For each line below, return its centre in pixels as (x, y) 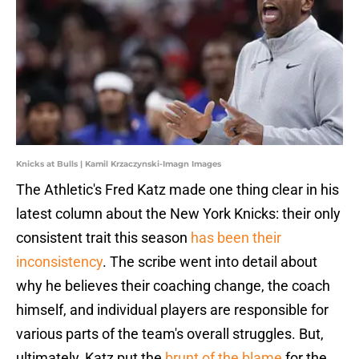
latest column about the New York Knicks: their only (178, 214)
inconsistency (59, 262)
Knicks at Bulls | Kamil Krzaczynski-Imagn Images (119, 164)
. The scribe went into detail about (210, 262)
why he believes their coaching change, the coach (173, 286)
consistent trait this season (103, 238)
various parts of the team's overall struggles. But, (170, 334)
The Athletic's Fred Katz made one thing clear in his (177, 190)
